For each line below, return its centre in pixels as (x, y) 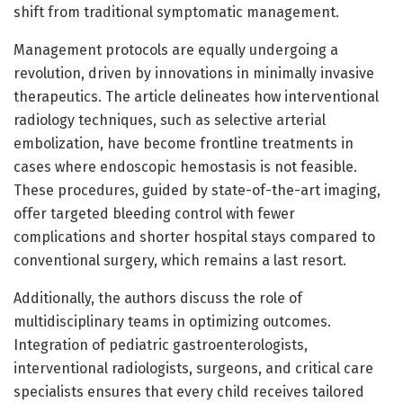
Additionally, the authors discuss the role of (158, 298)
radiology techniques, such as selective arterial (170, 120)
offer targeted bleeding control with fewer (154, 213)
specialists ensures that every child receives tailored (189, 391)
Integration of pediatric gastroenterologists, (161, 345)
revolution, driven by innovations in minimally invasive (194, 73)
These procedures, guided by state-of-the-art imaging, (197, 190)
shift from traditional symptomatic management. (176, 12)
